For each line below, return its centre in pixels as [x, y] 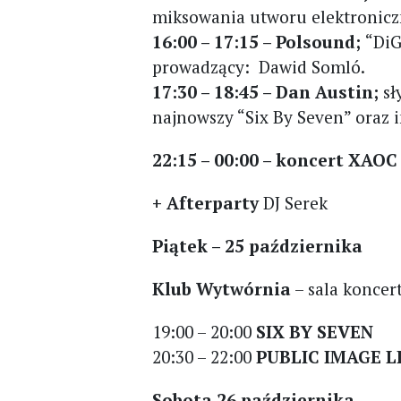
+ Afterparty [206, 203]
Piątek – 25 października [258, 246]
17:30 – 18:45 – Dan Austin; [268, 92]
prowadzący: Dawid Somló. [259, 67]
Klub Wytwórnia [222, 289]
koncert [310, 160]
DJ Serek [294, 203]
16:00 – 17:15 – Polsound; [259, 42]
